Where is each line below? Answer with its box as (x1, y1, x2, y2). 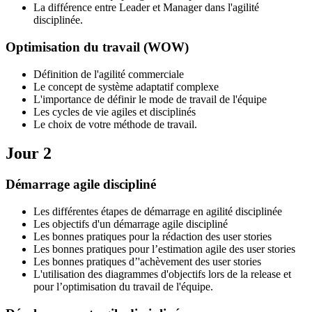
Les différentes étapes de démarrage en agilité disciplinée (33, 205, 282, 218)
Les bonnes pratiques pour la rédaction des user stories (33, 231, 272, 243)
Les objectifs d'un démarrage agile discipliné (33, 218, 228, 231)
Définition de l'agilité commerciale (33, 68, 184, 80)
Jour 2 (6, 144, 52, 163)
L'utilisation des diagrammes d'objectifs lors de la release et (33, 268, 291, 281)
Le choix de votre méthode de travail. (33, 118, 197, 130)
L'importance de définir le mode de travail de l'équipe (33, 93, 267, 105)
